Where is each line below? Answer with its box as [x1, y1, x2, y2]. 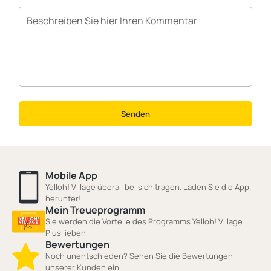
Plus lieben [45, 227, 86, 238]
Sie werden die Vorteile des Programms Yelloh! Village [45, 216, 243, 227]
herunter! [45, 193, 81, 204]
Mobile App [45, 169, 97, 182]
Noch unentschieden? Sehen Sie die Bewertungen [45, 250, 233, 261]
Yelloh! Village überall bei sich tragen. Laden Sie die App [45, 181, 249, 192]
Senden [121, 108, 150, 119]
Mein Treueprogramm [45, 203, 145, 217]
